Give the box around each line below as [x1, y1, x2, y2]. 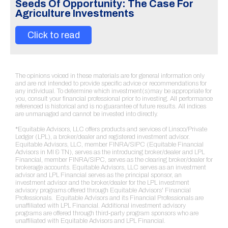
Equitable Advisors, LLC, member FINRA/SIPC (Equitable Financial [15, 141, 204, 148]
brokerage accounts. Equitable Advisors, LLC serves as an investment [15, 164, 206, 171]
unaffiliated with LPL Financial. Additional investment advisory [15, 202, 186, 209]
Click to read [27, 30, 80, 40]
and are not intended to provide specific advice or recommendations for [15, 80, 207, 87]
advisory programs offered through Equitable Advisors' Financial [15, 187, 191, 194]
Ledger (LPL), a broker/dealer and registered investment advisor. [15, 133, 191, 140]
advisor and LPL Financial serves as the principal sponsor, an [15, 172, 182, 179]
